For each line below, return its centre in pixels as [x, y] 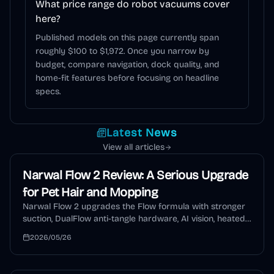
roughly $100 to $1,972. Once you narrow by [122, 51]
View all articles [133, 147]
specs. [48, 91]
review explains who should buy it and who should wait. [133, 243]
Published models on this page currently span [127, 38]
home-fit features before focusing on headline [127, 78]
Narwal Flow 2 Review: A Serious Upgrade [135, 175]
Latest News [142, 133]
